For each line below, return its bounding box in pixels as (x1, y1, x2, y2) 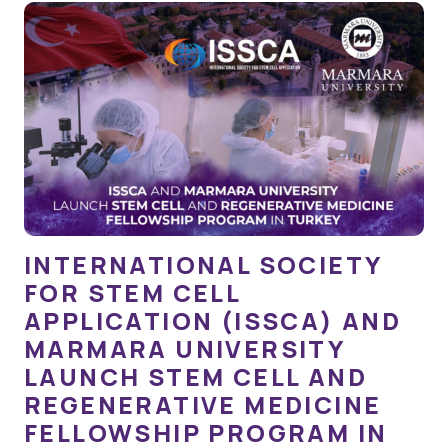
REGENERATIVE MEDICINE (24, 387, 382, 421)
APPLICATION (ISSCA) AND (24, 303, 402, 337)
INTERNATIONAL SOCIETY (24, 247, 382, 281)
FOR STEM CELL (24, 275, 241, 309)
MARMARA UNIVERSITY (24, 331, 345, 365)
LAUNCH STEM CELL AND (24, 359, 367, 393)
